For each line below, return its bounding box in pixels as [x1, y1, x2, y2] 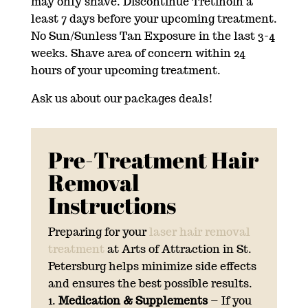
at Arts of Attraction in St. [104, 241, 252, 256]
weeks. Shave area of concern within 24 [30, 45, 245, 60]
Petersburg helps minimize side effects [47, 258, 256, 274]
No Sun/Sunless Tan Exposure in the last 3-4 [30, 28, 275, 43]
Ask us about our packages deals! [30, 91, 213, 106]
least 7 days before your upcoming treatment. [30, 11, 277, 26]
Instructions [47, 189, 176, 221]
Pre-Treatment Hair [47, 144, 258, 175]
